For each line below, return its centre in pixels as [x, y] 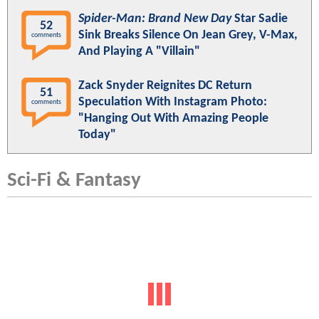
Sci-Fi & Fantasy [74, 181]
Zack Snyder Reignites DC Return [165, 86]
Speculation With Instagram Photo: [173, 103]
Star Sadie [260, 19]
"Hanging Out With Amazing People [173, 119]
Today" [97, 135]
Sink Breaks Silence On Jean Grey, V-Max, [188, 36]
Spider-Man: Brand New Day [155, 19]
